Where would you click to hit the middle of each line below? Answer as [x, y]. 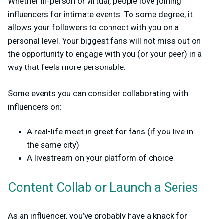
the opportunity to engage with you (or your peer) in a [105, 54]
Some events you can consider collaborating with [98, 94]
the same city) [53, 145]
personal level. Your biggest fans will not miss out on [104, 41]
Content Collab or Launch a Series [103, 188]
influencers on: [35, 107]
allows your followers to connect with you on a [93, 28]
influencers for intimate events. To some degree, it [100, 14]
